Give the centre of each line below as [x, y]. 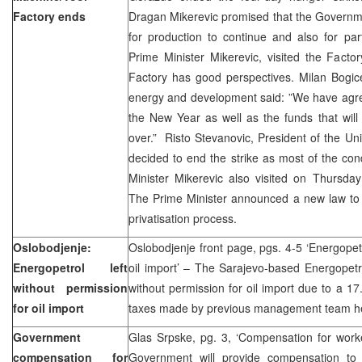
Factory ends [49, 16]
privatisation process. [183, 218]
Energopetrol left [70, 267]
